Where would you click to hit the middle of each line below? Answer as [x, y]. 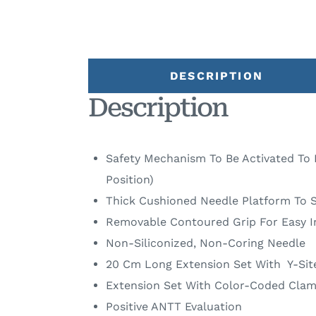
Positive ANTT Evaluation [174, 306]
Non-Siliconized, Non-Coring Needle [205, 243]
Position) [129, 180]
